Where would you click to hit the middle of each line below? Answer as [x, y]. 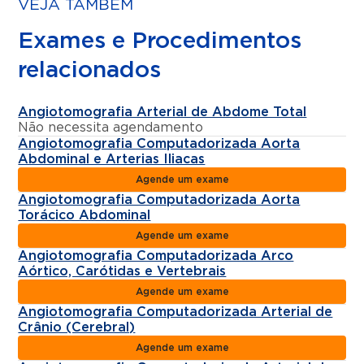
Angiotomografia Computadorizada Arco [156, 256]
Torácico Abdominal [84, 215]
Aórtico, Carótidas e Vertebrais [122, 271]
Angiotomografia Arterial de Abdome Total [162, 112]
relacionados [90, 70]
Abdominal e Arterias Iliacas [112, 159]
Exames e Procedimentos [160, 41]
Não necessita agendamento [111, 127]
